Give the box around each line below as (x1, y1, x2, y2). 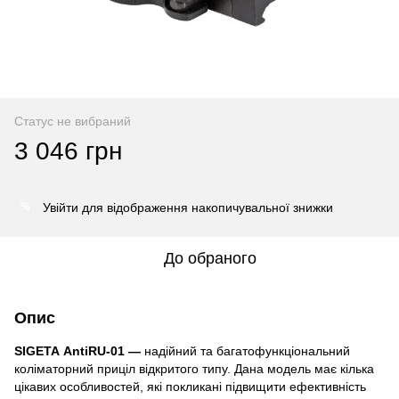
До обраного (164, 248, 256, 267)
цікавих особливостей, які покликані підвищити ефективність (14, 379, 366, 394)
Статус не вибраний (14, 113, 131, 128)
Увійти (43, 199, 78, 215)
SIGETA (14, 343, 60, 358)
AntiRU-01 (63, 343, 125, 358)
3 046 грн (14, 136, 122, 165)
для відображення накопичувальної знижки (78, 199, 333, 215)
